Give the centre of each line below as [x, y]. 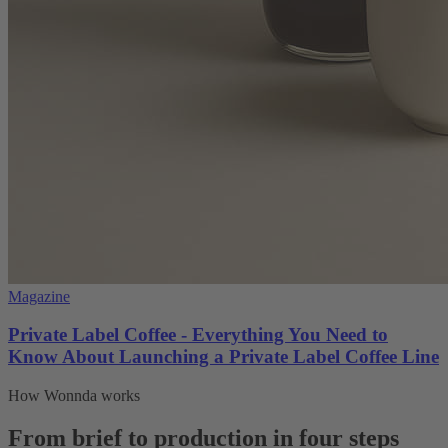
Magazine [39, 296]
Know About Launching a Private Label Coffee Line [223, 357]
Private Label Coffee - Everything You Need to [198, 335]
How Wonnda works [74, 396]
